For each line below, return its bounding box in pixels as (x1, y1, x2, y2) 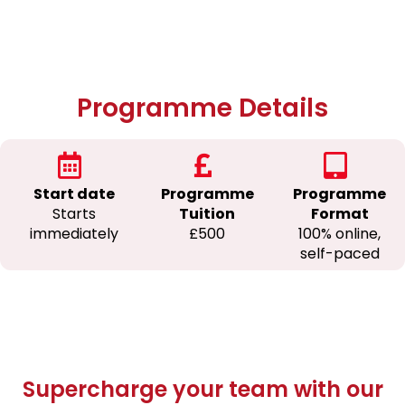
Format (310, 203, 369, 225)
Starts (52, 203, 97, 225)
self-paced (299, 243, 380, 265)
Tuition (179, 203, 235, 225)
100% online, (298, 223, 381, 245)
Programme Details (77, 90, 328, 127)
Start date (33, 184, 116, 205)
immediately (30, 223, 119, 245)
